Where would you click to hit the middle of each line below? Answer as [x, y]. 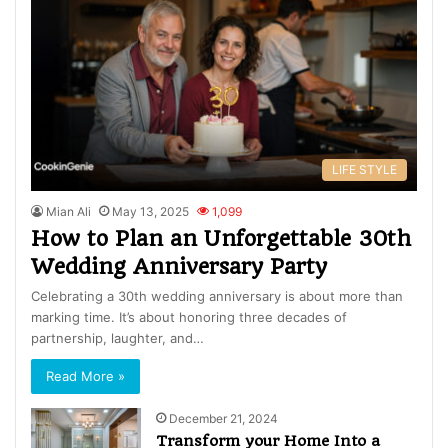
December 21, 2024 [223, 418]
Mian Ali [68, 211]
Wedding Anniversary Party [179, 266]
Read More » [85, 375]
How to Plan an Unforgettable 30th [221, 238]
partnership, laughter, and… [117, 337]
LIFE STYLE [364, 169]
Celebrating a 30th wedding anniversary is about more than [217, 295]
